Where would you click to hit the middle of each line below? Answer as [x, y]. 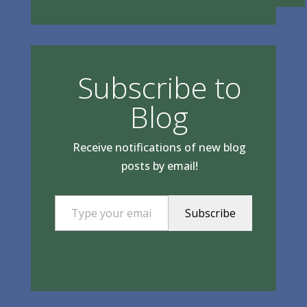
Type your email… [72, 194]
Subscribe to [159, 87]
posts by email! [159, 165]
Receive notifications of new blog [160, 147]
